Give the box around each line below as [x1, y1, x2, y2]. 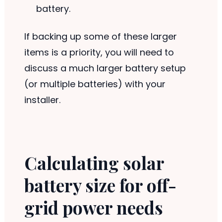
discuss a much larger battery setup [24, 62, 186, 75]
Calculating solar [24, 151, 165, 175]
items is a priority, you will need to [24, 46, 174, 59]
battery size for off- [24, 173, 176, 197]
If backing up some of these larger [24, 30, 177, 43]
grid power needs [24, 196, 163, 220]
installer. [24, 94, 60, 107]
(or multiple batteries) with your [24, 78, 166, 91]
